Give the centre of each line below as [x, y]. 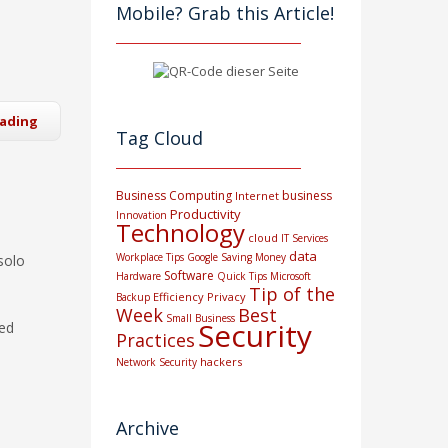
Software [189, 276]
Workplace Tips [150, 257]
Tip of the [292, 294]
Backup [133, 297]
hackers [221, 362]
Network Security [156, 362]
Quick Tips [242, 276]
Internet [257, 196]
